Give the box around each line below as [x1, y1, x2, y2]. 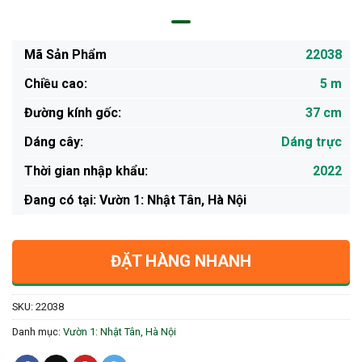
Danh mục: [12, 325, 63, 338]
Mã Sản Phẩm [24, 46, 107, 62]
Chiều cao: [24, 75, 87, 91]
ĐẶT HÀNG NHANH [111, 250, 251, 271]
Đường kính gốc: [24, 104, 121, 120]
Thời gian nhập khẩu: [24, 162, 148, 179]
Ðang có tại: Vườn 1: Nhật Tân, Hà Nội [24, 192, 246, 208]
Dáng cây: [24, 133, 83, 149]
